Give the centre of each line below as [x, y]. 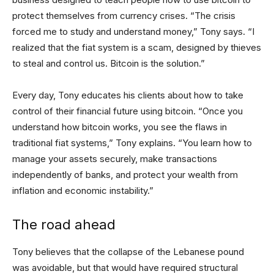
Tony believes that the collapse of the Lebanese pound [128, 252]
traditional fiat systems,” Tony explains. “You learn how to [132, 143]
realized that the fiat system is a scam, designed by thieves [137, 47]
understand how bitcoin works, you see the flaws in [120, 127]
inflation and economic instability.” [83, 191]
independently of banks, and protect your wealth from [125, 175]
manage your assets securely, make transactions [115, 159]
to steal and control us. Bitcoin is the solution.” [109, 63]
